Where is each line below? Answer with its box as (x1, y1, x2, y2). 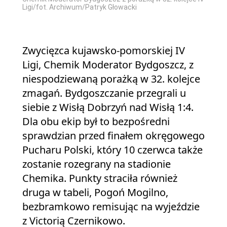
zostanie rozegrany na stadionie (22, 157, 171, 171)
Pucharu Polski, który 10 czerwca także (22, 142, 203, 157)
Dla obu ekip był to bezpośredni (22, 114, 170, 128)
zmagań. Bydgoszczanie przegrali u (22, 86, 186, 100)
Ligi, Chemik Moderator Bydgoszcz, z (22, 57, 194, 71)
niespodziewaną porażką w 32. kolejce (22, 71, 200, 86)
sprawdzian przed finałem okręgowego (22, 128, 205, 142)
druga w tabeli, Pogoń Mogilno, (22, 185, 168, 199)
